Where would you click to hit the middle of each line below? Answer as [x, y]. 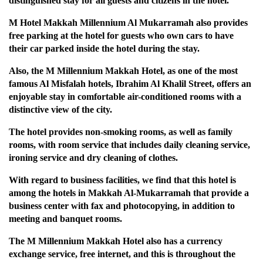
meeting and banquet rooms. [65, 219]
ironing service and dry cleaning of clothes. [93, 158]
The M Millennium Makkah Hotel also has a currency [116, 241]
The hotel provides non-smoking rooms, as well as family [121, 132]
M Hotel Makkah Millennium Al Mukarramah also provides [128, 23]
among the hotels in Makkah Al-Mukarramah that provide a [129, 193]
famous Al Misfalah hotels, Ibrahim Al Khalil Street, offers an [130, 84]
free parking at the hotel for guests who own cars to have [121, 36]
